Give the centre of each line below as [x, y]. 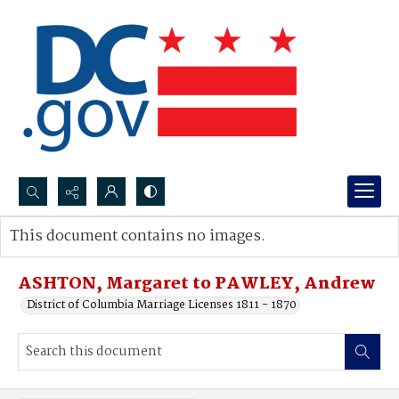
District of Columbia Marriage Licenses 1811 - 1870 [162, 305]
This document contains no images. [138, 236]
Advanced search [73, 254]
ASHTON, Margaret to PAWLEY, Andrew [197, 284]
